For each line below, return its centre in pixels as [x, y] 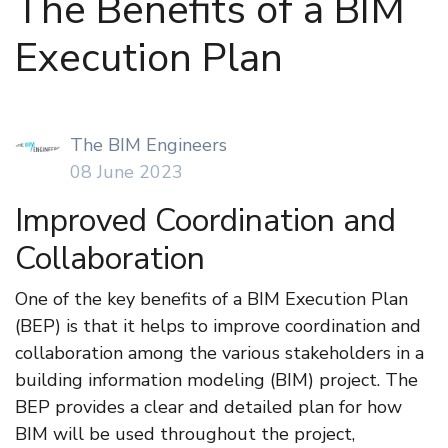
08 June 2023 [126, 172]
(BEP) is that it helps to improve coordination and [218, 326]
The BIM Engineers [148, 145]
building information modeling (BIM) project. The [216, 380]
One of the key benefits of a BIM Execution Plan [211, 299]
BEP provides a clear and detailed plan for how [208, 407]
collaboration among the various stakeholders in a [219, 353]
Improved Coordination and [205, 221]
